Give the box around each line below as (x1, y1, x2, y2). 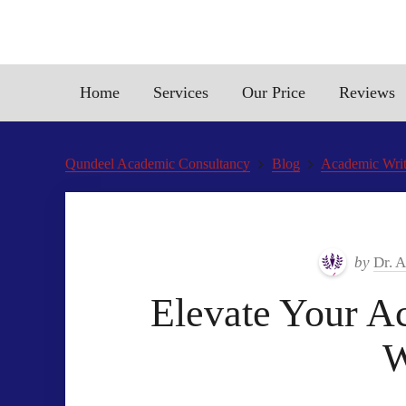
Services (153, 83, 208, 101)
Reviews (339, 83, 395, 101)
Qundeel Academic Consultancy (65, 156, 250, 171)
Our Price (242, 83, 305, 101)
